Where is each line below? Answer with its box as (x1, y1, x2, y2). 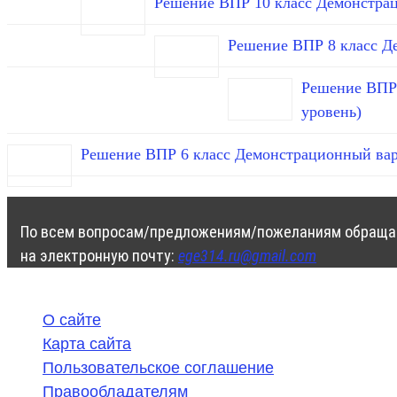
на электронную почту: (20, 246, 178, 266)
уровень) (301, 103, 362, 121)
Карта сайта (43, 335, 131, 354)
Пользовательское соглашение (43, 359, 274, 378)
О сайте (43, 311, 101, 330)
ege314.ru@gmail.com (178, 246, 316, 266)
